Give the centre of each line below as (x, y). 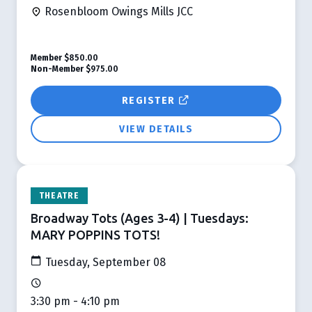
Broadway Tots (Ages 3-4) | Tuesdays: (140, 218)
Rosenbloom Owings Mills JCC (117, 11)
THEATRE (60, 195)
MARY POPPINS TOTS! (95, 234)
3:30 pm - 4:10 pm (75, 301)
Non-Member (57, 69)
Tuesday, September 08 (104, 262)
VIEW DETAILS (156, 129)
